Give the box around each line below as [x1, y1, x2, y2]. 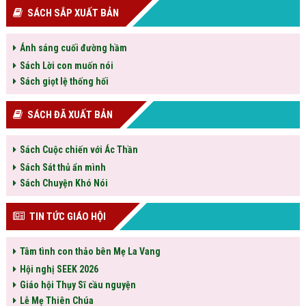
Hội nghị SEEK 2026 [19, 264, 98, 275]
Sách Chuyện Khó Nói [19, 178, 108, 189]
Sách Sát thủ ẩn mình [19, 162, 106, 173]
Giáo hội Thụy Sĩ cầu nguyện [19, 279, 136, 291]
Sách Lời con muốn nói [19, 60, 113, 72]
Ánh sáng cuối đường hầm [19, 42, 127, 54]
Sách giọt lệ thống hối [19, 76, 109, 87]
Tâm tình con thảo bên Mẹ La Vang [19, 246, 161, 258]
